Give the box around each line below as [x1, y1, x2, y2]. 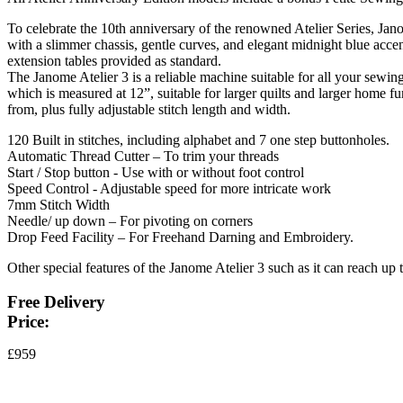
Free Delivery [7, 292, 105, 311]
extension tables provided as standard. [7, 53, 221, 68]
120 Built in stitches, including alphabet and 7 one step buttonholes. [7, 132, 390, 148]
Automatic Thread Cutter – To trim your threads [7, 148, 279, 164]
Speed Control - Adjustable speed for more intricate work [7, 181, 331, 196]
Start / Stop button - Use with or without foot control [7, 165, 304, 180]
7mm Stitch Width [7, 197, 110, 212]
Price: [7, 312, 49, 331]
